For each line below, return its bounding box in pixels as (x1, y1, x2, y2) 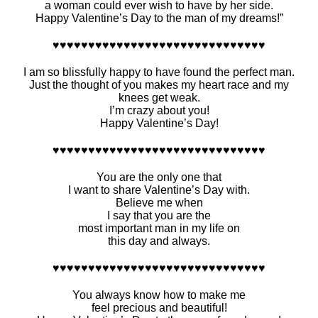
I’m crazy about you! (109, 104, 209, 117)
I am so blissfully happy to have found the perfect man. (23, 66, 295, 79)
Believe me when (115, 197, 203, 209)
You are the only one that (97, 171, 221, 184)
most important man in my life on (78, 222, 240, 235)
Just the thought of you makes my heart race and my (29, 79, 289, 92)
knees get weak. (118, 92, 200, 104)
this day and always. (108, 235, 210, 248)
